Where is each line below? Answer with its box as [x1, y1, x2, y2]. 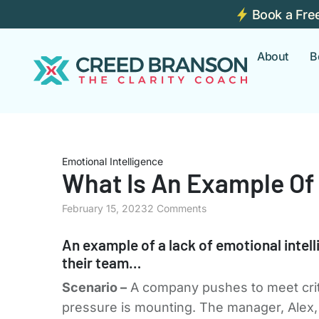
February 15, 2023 [62, 202, 147, 214]
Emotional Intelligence [62, 155, 163, 167]
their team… [62, 253, 141, 271]
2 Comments [147, 202, 206, 214]
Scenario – [62, 280, 127, 296]
